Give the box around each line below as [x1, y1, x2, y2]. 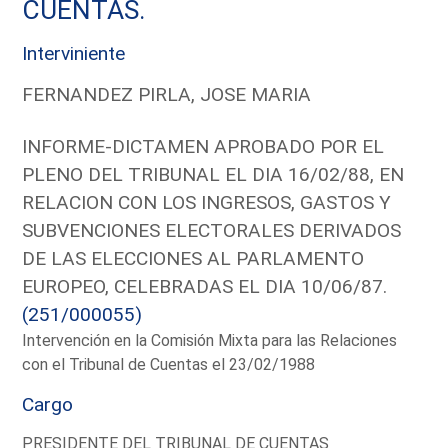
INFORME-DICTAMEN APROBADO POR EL [22, 134, 385, 158]
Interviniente [22, 41, 126, 65]
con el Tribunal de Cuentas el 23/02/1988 [22, 354, 316, 374]
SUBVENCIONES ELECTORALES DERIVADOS [22, 218, 402, 242]
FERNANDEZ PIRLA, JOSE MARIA [22, 82, 312, 106]
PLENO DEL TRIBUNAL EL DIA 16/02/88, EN [22, 162, 405, 186]
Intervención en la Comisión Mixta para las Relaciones [22, 330, 398, 350]
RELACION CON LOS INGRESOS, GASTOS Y [22, 190, 392, 214]
